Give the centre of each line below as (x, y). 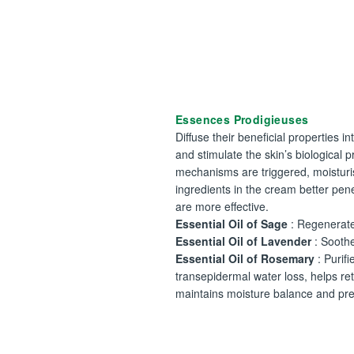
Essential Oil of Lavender (243, 241)
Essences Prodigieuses (242, 119)
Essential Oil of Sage (232, 224)
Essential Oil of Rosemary (245, 258)
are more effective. (222, 206)
